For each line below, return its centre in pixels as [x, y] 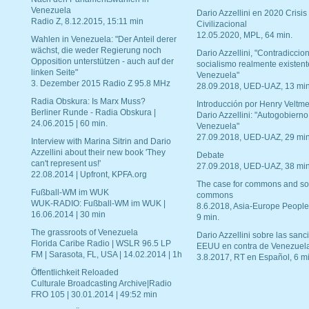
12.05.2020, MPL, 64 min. [245, 35]
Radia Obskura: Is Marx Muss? [88, 101]
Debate [210, 155]
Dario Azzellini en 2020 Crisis [252, 13]
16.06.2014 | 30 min [68, 215]
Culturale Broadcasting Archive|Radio [101, 283]
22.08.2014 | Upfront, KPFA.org [89, 175]
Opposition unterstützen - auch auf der [102, 61]
